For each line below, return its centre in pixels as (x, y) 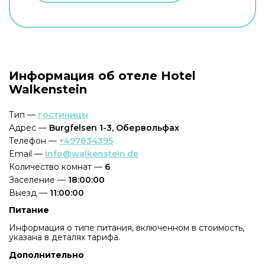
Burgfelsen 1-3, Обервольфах (114, 127)
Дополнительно (46, 255)
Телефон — (34, 140)
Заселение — (38, 180)
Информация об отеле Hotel (102, 75)
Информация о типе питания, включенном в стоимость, (127, 227)
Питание (29, 210)
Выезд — (29, 193)
